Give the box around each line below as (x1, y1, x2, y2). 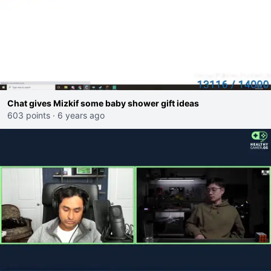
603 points (7, 110, 50, 120)
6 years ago (57, 110, 105, 120)
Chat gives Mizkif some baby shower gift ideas (7, 98, 199, 108)
